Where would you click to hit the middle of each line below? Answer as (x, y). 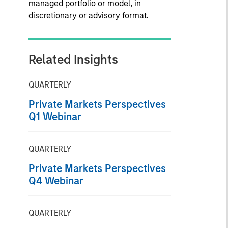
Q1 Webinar (55, 117)
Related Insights (73, 59)
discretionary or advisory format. (88, 16)
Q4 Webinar (56, 181)
